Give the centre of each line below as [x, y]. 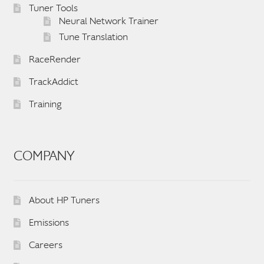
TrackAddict [53, 82]
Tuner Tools [53, 8]
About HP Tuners [64, 201]
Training [45, 104]
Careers [45, 245]
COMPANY [44, 156]
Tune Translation [94, 37]
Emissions [49, 223]
